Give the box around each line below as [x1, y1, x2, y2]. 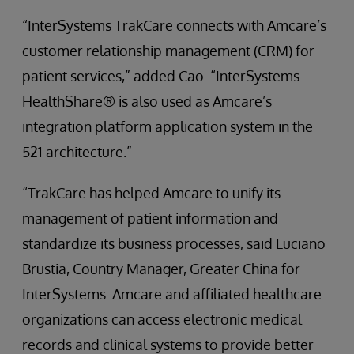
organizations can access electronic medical [22, 311, 302, 328]
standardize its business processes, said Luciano [22, 235, 326, 252]
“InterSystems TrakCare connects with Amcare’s [22, 17, 326, 34]
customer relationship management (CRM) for [22, 42, 314, 59]
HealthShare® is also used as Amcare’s [22, 92, 272, 110]
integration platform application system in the [22, 118, 313, 135]
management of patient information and [22, 209, 278, 227]
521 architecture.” [22, 143, 132, 160]
